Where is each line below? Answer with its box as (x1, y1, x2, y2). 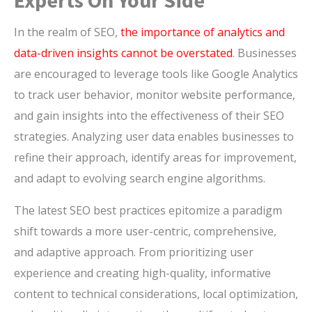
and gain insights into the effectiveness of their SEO (14, 108, 284, 124)
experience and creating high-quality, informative (14, 265, 271, 281)
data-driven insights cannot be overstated (14, 45, 233, 61)
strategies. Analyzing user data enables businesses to (14, 129, 294, 145)
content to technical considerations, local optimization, (14, 286, 298, 302)
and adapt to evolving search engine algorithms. (14, 171, 265, 187)
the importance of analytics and (120, 24, 285, 40)
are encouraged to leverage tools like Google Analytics (14, 66, 298, 82)
